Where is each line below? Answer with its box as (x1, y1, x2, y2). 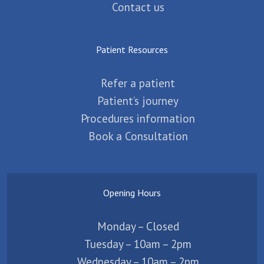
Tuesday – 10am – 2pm (84, 236, 192, 252)
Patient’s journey (97, 93, 179, 108)
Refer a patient (101, 75, 175, 91)
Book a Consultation (88, 128, 188, 144)
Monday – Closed (97, 219, 179, 234)
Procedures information (81, 111, 195, 126)
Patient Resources (96, 44, 168, 56)
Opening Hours (103, 187, 161, 199)
